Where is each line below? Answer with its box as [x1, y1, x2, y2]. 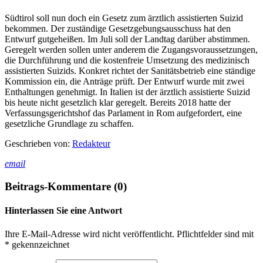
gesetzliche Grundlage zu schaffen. [5, 119, 134, 129]
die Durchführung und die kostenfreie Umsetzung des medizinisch [5, 55, 249, 66]
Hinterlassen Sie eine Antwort [5, 205, 122, 216]
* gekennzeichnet [5, 239, 69, 249]
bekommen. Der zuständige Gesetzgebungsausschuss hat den [5, 23, 231, 34]
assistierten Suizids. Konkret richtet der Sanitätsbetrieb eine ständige [5, 66, 255, 76]
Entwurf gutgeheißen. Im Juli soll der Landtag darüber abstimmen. [5, 34, 250, 45]
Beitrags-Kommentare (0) [5, 180, 127, 193]
